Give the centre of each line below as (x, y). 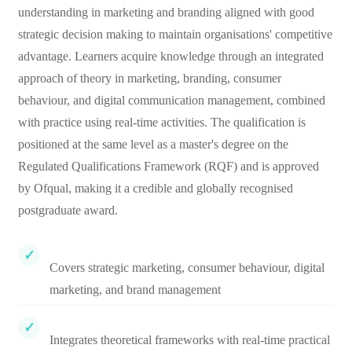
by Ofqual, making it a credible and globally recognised (156, 188)
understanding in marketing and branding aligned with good (166, 12)
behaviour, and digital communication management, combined (172, 100)
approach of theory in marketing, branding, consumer (150, 78)
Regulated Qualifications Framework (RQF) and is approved (169, 166)
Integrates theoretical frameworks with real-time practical (190, 340)
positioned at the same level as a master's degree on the (153, 144)
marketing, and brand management (135, 290)
